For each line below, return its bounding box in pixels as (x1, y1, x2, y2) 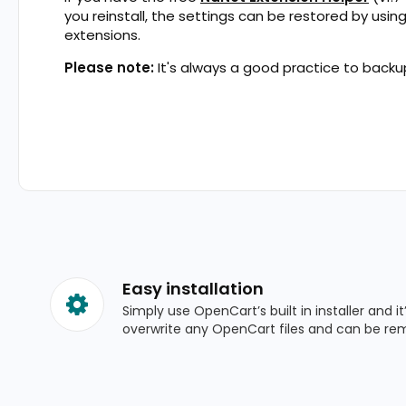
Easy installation (122, 276, 264, 300)
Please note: (64, 57, 154, 77)
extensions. (64, 24, 140, 44)
